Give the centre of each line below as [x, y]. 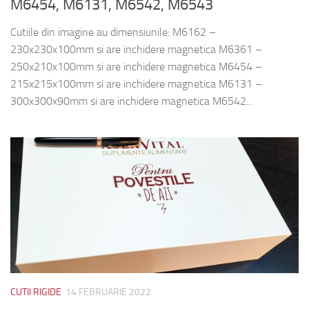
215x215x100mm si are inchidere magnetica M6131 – [136, 83]
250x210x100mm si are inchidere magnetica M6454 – [136, 66]
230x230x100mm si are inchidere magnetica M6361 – [136, 49]
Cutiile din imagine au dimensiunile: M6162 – [113, 32]
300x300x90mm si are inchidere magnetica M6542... [131, 101]
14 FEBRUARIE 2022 [108, 292]
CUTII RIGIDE [36, 292]
